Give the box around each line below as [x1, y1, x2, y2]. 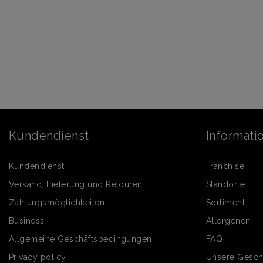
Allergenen [206, 216, 251, 226]
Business [9, 216, 45, 226]
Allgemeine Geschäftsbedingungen [9, 234, 152, 244]
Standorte [206, 180, 245, 190]
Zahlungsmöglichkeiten [9, 198, 105, 208]
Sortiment [206, 198, 245, 208]
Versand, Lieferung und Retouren [9, 180, 143, 190]
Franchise [206, 161, 245, 171]
